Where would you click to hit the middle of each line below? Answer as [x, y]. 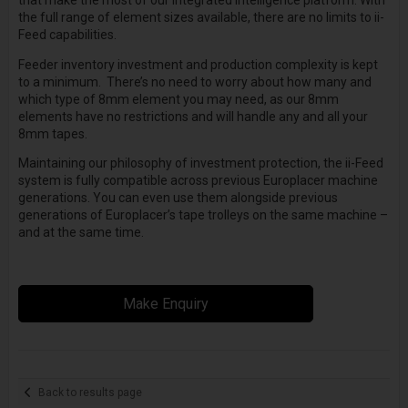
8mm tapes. [52, 133]
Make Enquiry [166, 304]
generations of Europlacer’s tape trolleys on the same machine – [203, 214]
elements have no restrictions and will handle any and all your [193, 116]
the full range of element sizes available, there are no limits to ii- [201, 18]
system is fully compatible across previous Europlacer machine [198, 180]
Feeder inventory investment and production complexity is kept [198, 64]
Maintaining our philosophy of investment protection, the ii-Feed [200, 163]
